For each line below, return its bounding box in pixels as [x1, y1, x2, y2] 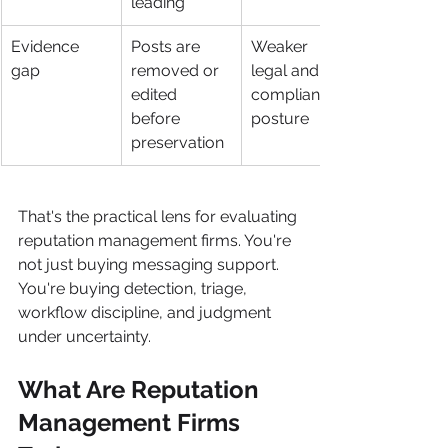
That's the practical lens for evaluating [18, 207, 301, 226]
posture [251, 109, 309, 128]
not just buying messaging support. [18, 255, 283, 274]
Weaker [251, 37, 312, 56]
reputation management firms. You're [18, 231, 295, 250]
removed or [131, 61, 223, 80]
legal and [251, 61, 323, 80]
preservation [131, 133, 224, 152]
